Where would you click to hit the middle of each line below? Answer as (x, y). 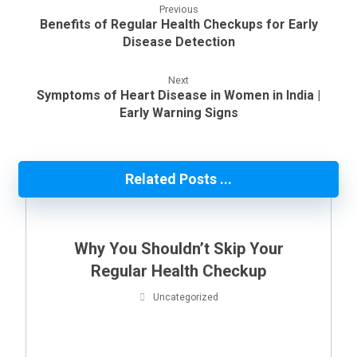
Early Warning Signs (178, 113)
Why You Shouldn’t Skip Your (178, 249)
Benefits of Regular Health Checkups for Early (178, 24)
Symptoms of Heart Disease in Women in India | (178, 95)
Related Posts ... (178, 179)
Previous (178, 9)
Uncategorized (185, 297)
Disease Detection (178, 42)
